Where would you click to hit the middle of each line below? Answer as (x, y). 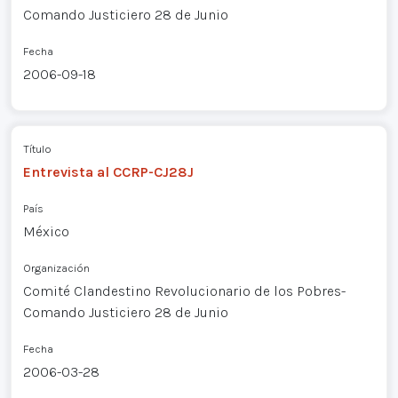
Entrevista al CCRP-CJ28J (108, 172)
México (46, 232)
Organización (56, 268)
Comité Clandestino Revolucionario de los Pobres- (184, 291)
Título (37, 149)
